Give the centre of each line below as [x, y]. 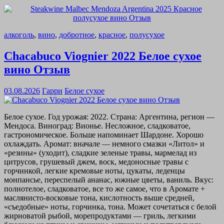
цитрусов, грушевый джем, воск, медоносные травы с [96, 161]
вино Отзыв [37, 69]
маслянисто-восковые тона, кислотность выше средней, [99, 197]
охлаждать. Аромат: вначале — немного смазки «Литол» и [104, 143]
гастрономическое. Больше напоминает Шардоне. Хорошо [104, 134]
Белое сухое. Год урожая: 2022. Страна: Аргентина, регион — [109, 116]
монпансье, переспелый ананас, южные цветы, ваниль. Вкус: [109, 179]
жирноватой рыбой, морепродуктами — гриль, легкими [100, 215]
